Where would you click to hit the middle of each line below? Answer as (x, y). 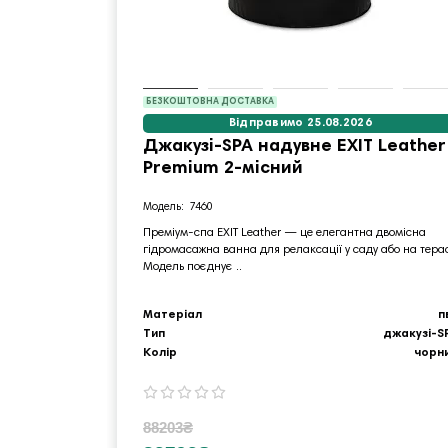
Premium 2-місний (223, 168)
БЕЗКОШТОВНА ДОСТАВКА (210, 101)
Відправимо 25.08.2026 (300, 122)
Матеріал (172, 314)
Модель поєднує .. (192, 266)
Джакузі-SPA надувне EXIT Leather (294, 146)
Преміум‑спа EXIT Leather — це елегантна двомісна (284, 232)
